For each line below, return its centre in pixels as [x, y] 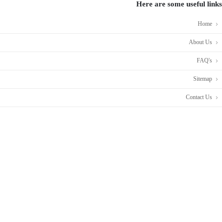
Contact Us [199, 97]
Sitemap [203, 79]
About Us [200, 42]
